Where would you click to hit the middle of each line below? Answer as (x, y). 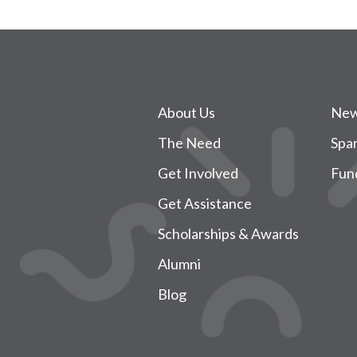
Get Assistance (204, 203)
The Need (189, 142)
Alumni (179, 263)
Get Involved (198, 173)
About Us (186, 112)
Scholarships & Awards (228, 233)
